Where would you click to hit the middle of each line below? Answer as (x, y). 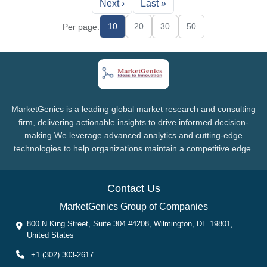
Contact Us (133, 188)
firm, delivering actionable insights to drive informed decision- (133, 122)
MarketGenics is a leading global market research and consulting (133, 109)
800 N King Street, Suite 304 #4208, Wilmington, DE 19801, (130, 223)
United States (50, 235)
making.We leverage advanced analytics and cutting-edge (133, 135)
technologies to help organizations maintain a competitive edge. (133, 148)
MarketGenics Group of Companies (133, 206)
